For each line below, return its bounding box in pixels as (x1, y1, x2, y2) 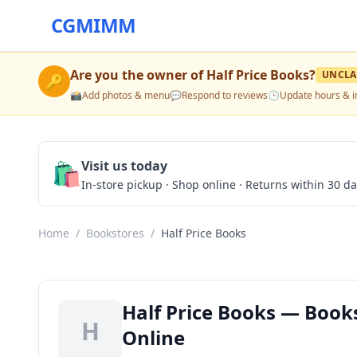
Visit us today (81, 157, 167, 175)
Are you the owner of (70, 66, 206, 84)
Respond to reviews (182, 88, 268, 102)
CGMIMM (51, 12, 136, 38)
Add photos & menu (82, 88, 170, 102)
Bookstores (86, 226, 144, 241)
